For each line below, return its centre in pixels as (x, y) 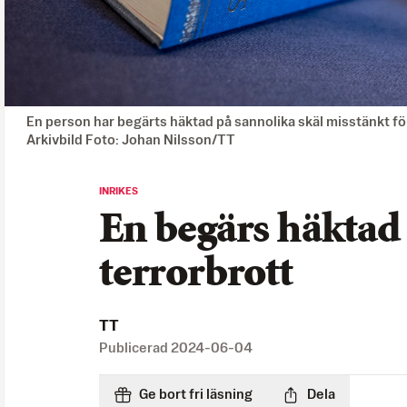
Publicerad (135, 348)
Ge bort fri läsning (196, 394)
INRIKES (119, 191)
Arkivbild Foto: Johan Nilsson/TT (131, 140)
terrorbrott (196, 274)
